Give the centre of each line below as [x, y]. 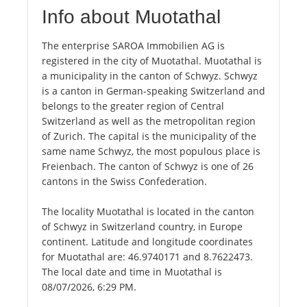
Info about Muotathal [131, 17]
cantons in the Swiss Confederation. [124, 182]
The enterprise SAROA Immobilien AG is [133, 46]
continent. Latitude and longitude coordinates [147, 242]
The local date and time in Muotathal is [132, 272]
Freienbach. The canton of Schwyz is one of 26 [148, 167]
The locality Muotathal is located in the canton [148, 212]
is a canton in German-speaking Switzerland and [153, 91]
